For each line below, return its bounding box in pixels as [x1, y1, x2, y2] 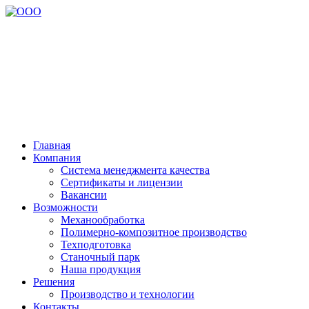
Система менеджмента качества [61, 164, 210, 176]
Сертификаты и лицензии [61, 177, 183, 188]
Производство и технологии [61, 288, 195, 300]
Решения [33, 276, 74, 288]
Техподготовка [61, 239, 131, 250]
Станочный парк [61, 251, 140, 263]
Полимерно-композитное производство [61, 226, 247, 238]
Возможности [33, 201, 98, 213]
